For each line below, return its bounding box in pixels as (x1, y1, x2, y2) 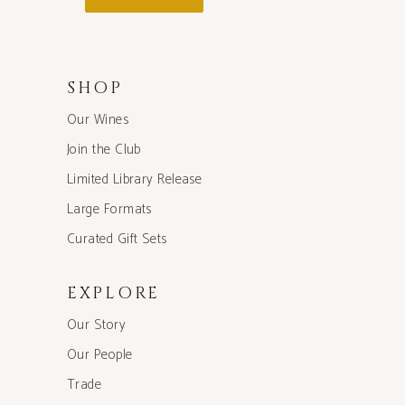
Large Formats (67, 197, 152, 221)
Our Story (67, 313, 127, 336)
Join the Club (67, 137, 141, 161)
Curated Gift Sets (67, 227, 167, 250)
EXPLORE (67, 281, 160, 305)
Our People (67, 343, 133, 366)
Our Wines (67, 108, 129, 131)
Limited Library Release (67, 167, 202, 191)
